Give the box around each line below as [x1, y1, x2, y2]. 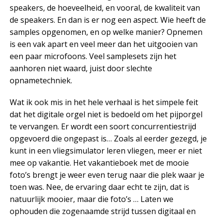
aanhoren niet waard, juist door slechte [10, 62, 152, 74]
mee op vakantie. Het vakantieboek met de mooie [10, 157, 189, 168]
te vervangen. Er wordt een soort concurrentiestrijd [10, 121, 196, 132]
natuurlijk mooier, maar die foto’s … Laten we [10, 193, 173, 204]
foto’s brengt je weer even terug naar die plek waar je [10, 169, 204, 180]
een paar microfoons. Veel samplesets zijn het [10, 50, 176, 62]
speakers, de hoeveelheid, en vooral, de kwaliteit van [10, 2, 200, 13]
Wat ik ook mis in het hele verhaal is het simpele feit [10, 96, 198, 108]
